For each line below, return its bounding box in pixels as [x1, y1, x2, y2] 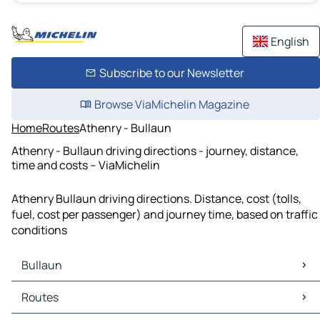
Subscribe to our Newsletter [99, 65, 244, 81]
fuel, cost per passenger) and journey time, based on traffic [11, 206, 318, 223]
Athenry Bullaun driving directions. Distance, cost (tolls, [11, 191, 301, 207]
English [271, 34, 309, 49]
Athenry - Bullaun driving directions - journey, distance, [11, 142, 299, 159]
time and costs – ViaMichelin [11, 156, 160, 173]
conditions [11, 222, 67, 239]
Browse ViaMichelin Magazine [94, 96, 249, 112]
